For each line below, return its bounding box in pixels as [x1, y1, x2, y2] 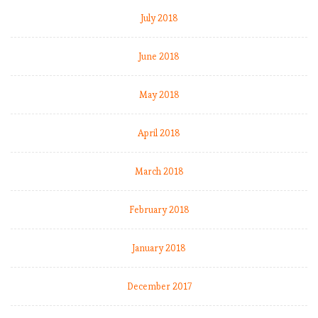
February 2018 [128, 204, 190, 216]
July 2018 [140, 12, 178, 25]
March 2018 [134, 165, 184, 178]
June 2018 [138, 50, 180, 63]
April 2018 [138, 127, 180, 140]
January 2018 [132, 242, 186, 255]
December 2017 [126, 280, 192, 293]
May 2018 [138, 89, 180, 102]
